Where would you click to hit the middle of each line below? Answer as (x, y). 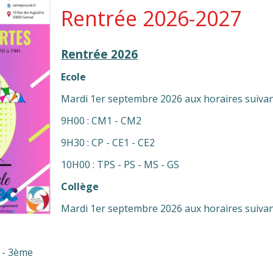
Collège (81, 186)
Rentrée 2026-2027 (151, 18)
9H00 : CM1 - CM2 (101, 121)
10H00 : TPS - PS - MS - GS (120, 165)
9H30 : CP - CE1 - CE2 (108, 143)
